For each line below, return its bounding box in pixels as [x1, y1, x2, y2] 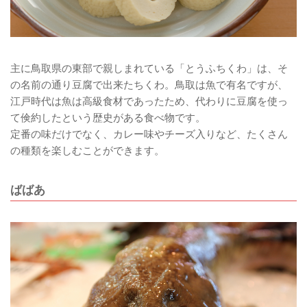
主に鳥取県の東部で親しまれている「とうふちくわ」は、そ [10, 62, 288, 75]
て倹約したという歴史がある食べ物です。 [10, 111, 206, 124]
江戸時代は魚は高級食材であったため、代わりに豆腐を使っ [10, 95, 288, 108]
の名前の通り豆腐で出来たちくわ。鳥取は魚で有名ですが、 [10, 78, 288, 91]
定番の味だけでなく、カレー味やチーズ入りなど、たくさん [10, 127, 288, 140]
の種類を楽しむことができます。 [10, 144, 164, 157]
